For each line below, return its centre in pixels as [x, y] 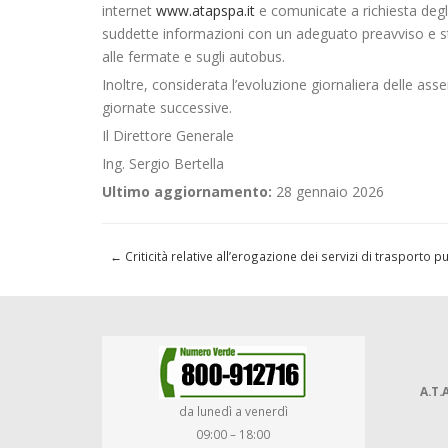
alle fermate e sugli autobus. [193, 57]
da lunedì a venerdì [233, 411]
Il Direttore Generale [168, 136]
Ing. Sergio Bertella [163, 164]
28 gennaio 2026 [328, 192]
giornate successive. [167, 108]
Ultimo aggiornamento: [187, 192]
